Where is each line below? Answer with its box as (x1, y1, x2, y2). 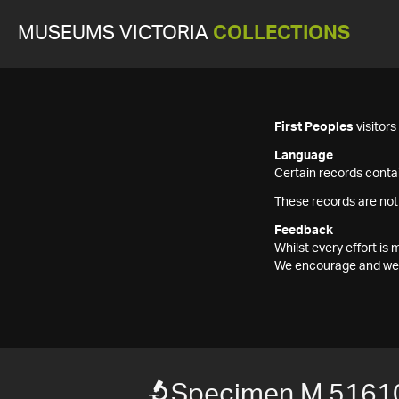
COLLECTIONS (213, 24, 350, 43)
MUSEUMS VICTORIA (18, 24, 213, 43)
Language (274, 150, 333, 162)
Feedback (274, 224, 333, 237)
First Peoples (274, 121, 354, 134)
